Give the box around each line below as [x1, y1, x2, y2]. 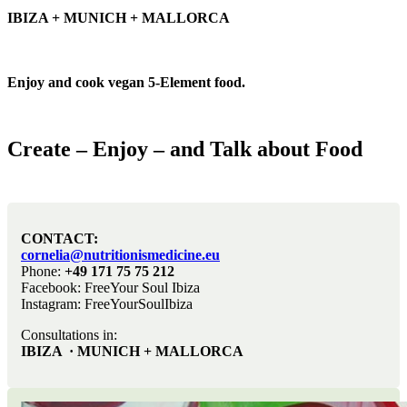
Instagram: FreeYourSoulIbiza [21, 295, 193, 312]
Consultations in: [21, 326, 117, 342]
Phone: [21, 263, 65, 279]
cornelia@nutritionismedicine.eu [21, 246, 220, 263]
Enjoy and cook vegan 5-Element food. [7, 74, 245, 90]
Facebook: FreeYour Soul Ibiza [21, 279, 200, 295]
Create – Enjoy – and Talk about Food [7, 136, 362, 161]
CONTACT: [21, 230, 98, 246]
